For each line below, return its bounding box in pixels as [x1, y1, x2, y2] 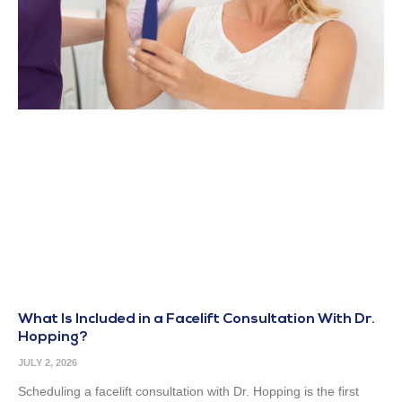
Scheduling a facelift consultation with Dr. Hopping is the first [18, 384, 359, 399]
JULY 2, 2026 [18, 357, 77, 369]
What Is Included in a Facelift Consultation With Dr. [18, 312, 375, 328]
